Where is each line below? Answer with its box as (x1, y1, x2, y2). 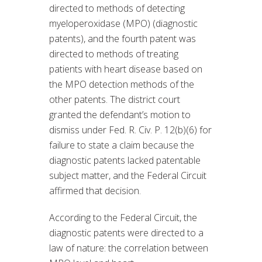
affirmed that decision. (49, 184, 141, 198)
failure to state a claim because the (49, 139, 194, 152)
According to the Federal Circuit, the (49, 211, 197, 225)
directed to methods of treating (49, 47, 178, 61)
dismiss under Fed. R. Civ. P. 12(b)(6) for (49, 123, 212, 137)
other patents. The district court (49, 93, 180, 106)
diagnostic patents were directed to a (49, 226, 204, 240)
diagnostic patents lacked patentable (49, 154, 201, 167)
